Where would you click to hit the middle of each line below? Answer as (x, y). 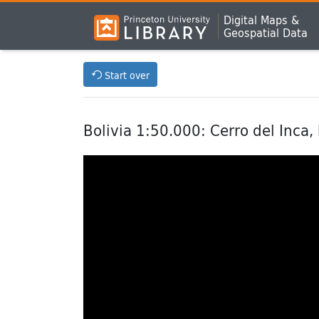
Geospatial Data (266, 32)
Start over (127, 75)
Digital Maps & (262, 19)
